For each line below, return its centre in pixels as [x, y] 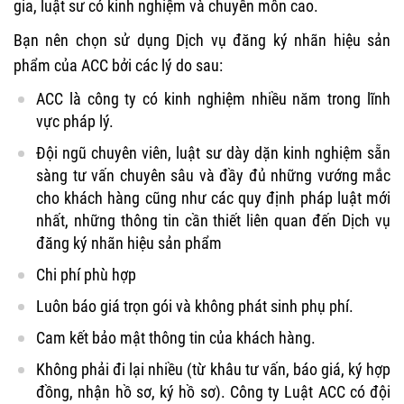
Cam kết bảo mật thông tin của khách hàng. [176, 338]
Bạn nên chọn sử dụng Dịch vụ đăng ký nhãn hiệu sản [202, 41]
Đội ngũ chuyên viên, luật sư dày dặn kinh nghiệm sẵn [213, 153]
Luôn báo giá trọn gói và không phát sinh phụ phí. [195, 307]
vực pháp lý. [75, 122]
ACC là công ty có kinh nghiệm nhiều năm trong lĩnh [213, 99]
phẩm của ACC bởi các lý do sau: [118, 66]
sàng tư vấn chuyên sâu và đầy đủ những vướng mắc [213, 176]
